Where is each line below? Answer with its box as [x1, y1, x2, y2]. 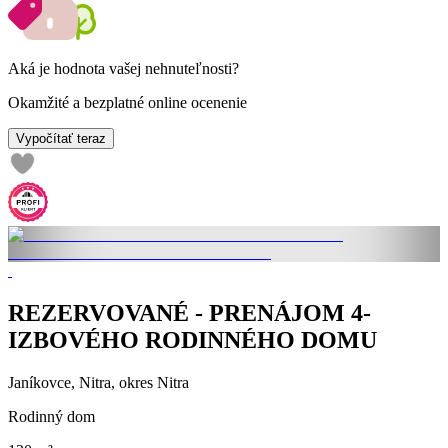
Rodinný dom [8, 408, 95, 425]
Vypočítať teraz [16, 131, 106, 147]
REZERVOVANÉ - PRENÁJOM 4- [8, 300, 371, 327]
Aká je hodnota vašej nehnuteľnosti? [8, 60, 239, 78]
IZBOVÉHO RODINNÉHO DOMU [8, 327, 377, 354]
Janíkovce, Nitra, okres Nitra [8, 374, 189, 391]
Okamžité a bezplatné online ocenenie [8, 94, 247, 112]
